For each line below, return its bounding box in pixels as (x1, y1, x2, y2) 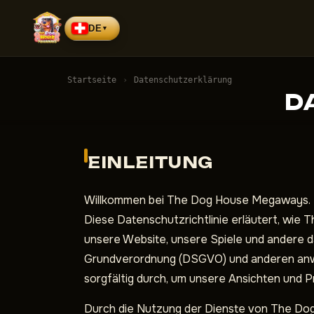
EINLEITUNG (88, 153, 213, 172)
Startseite (67, 75, 116, 85)
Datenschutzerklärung (134, 75, 232, 85)
